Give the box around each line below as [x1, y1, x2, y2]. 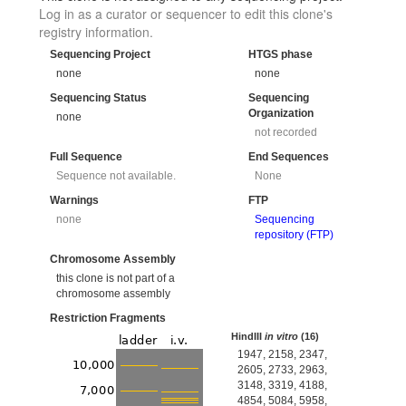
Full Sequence [50, 150, 122, 164]
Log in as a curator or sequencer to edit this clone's [39, 5, 333, 24]
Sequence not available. [56, 169, 177, 182]
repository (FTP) [255, 227, 334, 241]
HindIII [231, 330, 266, 342]
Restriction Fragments [50, 312, 166, 325]
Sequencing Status [50, 92, 147, 105]
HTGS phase [248, 48, 313, 62]
